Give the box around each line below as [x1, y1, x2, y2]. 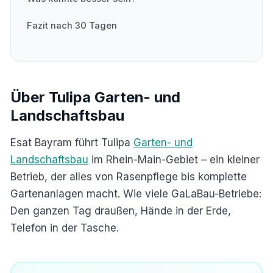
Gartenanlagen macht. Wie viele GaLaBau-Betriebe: [10, 187, 261, 200]
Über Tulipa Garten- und [10, 88, 180, 106]
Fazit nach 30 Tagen [26, 19, 117, 31]
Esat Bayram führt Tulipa [10, 136, 133, 149]
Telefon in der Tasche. [10, 221, 119, 234]
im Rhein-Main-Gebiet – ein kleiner [88, 153, 260, 166]
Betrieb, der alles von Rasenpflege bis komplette [10, 170, 247, 183]
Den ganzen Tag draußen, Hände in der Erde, [10, 204, 231, 217]
